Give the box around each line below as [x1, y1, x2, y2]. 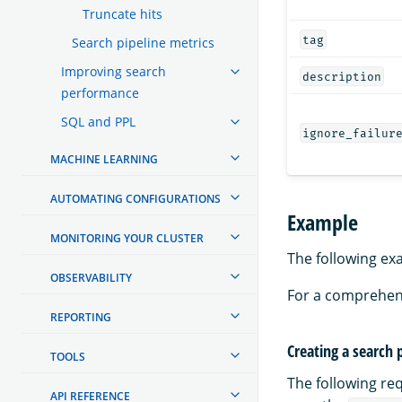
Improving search [61, 62, 166, 80]
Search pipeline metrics [72, 33, 214, 51]
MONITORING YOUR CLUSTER [50, 230, 204, 246]
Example [287, 207, 358, 238]
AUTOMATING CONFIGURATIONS [50, 190, 221, 206]
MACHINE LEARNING [50, 151, 158, 167]
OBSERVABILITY [50, 269, 132, 285]
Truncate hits [83, 4, 162, 22]
